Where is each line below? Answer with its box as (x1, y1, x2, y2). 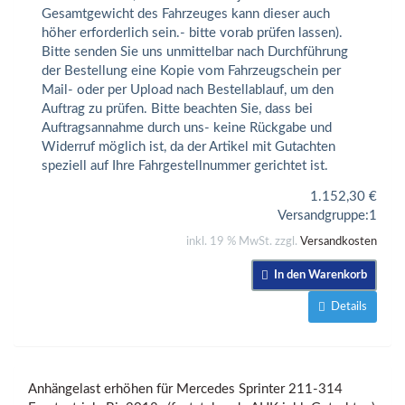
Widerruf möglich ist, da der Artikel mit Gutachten (42, 140, 335, 154)
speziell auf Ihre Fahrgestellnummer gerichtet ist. (42, 159, 328, 173)
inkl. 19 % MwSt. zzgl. (186, 235, 300, 248)
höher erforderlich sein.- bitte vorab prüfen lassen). (42, 26, 343, 40)
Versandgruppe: (278, 208, 369, 222)
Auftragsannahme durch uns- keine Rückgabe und (42, 121, 332, 135)
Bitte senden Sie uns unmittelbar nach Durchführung (42, 45, 348, 59)
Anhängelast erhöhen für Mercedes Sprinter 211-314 (28, 381, 343, 396)
